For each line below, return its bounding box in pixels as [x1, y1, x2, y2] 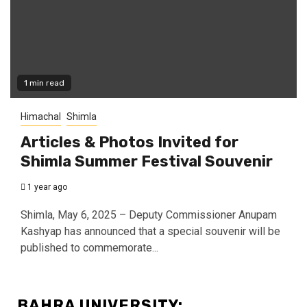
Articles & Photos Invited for [21, 132, 238, 151]
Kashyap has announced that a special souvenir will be [21, 224, 280, 238]
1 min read [24, 77, 64, 88]
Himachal [21, 110, 61, 122]
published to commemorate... [21, 241, 158, 254]
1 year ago [25, 182, 67, 192]
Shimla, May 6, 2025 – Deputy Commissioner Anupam [21, 208, 277, 221]
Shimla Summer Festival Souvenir [21, 151, 273, 171]
